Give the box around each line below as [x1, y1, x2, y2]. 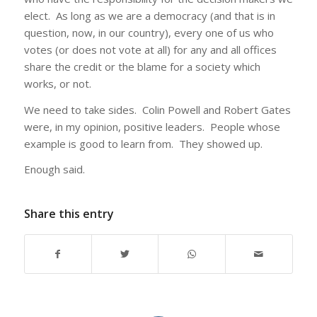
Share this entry [23, 206, 114, 222]
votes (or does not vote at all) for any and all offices [23, 42, 277, 57]
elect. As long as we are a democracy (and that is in [23, 8, 275, 23]
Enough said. [23, 162, 85, 177]
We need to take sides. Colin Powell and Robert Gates [23, 102, 291, 117]
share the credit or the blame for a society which [23, 59, 260, 74]
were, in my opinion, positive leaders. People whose [23, 119, 280, 134]
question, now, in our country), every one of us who [23, 25, 274, 40]
